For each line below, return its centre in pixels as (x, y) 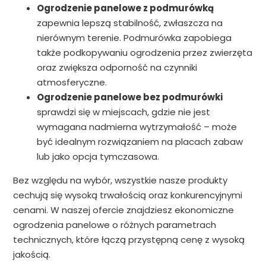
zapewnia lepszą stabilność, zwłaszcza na (129, 23)
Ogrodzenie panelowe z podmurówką (125, 8)
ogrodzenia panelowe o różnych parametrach (114, 225)
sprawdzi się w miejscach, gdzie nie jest (123, 112)
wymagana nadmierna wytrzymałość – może (137, 127)
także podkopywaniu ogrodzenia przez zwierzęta (144, 53)
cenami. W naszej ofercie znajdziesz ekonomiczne (123, 210)
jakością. (31, 255)
